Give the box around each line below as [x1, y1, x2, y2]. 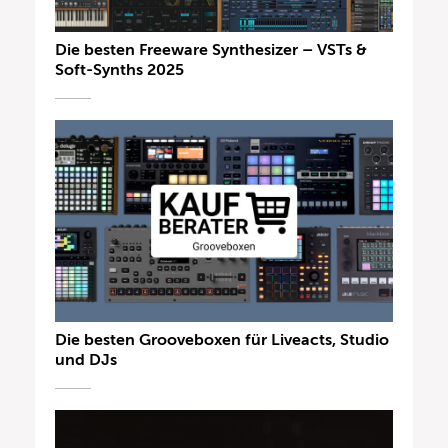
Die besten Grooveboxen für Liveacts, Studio [55, 331, 389, 350]
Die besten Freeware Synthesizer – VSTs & [55, 40, 367, 59]
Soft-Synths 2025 [55, 60, 184, 79]
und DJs [55, 351, 117, 370]
